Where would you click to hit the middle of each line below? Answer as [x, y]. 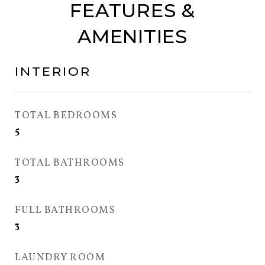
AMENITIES [132, 36]
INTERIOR [53, 71]
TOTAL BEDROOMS [66, 116]
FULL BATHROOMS [65, 210]
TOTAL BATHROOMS [70, 163]
